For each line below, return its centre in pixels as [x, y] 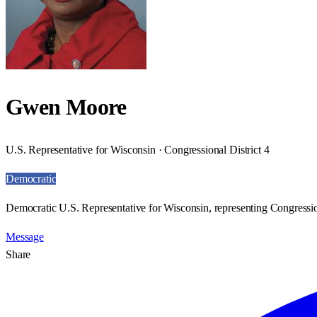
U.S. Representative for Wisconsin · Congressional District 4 [138, 149]
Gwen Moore [66, 107]
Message [25, 236]
